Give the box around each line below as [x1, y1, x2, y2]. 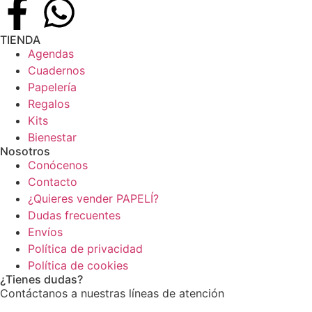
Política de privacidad [28, 242, 143, 256]
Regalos [28, 97, 70, 111]
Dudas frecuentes [28, 208, 120, 223]
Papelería [28, 80, 77, 95]
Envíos [28, 225, 63, 240]
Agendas [28, 47, 74, 61]
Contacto [28, 175, 77, 189]
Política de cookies [28, 258, 128, 273]
